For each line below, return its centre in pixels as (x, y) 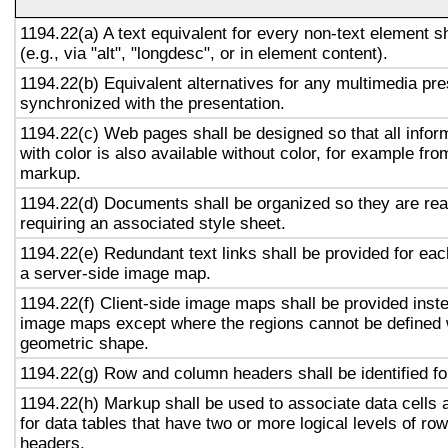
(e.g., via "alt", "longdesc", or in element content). (204, 53)
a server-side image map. (115, 273)
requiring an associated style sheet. (153, 223)
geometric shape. (84, 343)
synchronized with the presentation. (152, 103)
